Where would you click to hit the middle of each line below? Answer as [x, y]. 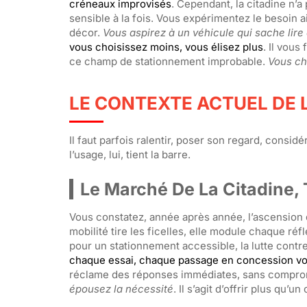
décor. [86, 32]
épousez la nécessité [121, 288]
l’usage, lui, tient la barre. [130, 154]
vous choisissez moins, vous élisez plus [166, 47]
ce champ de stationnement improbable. [168, 61]
